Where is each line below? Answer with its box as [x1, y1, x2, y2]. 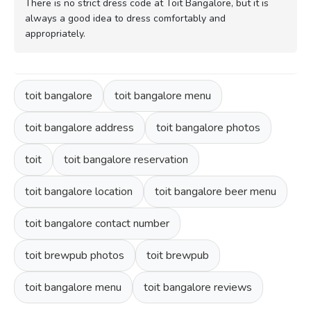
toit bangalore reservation [64, 151, 188, 167]
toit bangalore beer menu [155, 183, 276, 199]
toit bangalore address [25, 119, 134, 135]
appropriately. [25, 26, 85, 40]
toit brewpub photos [25, 247, 124, 263]
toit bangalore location [25, 183, 133, 199]
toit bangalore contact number [25, 215, 169, 231]
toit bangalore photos [156, 119, 260, 135]
